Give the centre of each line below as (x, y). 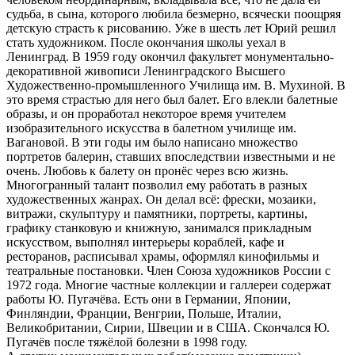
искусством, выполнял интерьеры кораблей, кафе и (145, 242)
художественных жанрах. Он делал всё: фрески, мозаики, (161, 199)
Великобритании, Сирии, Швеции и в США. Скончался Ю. (168, 327)
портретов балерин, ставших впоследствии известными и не (171, 156)
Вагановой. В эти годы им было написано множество (152, 142)
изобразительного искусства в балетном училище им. (151, 128)
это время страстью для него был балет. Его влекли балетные (172, 99)
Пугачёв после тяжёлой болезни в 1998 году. (127, 342)
